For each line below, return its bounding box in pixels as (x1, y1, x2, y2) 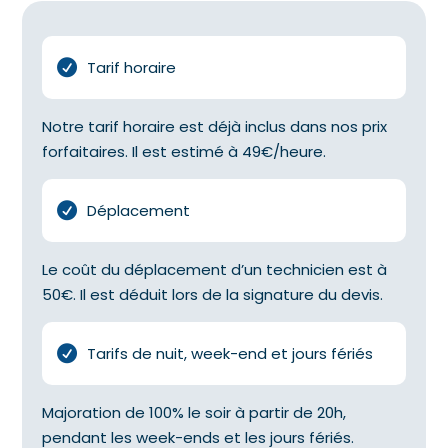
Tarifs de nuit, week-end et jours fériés (87, 342, 374, 364)
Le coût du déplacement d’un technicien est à (42, 258, 388, 280)
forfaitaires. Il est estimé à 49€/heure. (42, 140, 327, 162)
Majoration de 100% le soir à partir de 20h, (42, 401, 347, 423)
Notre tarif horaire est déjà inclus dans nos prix (42, 115, 388, 137)
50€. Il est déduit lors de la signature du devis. (42, 283, 384, 305)
